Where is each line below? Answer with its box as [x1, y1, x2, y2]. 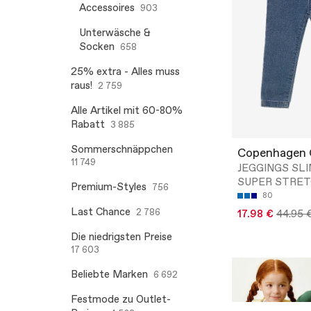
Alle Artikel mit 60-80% [71, 103, 183, 118]
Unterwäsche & [79, 26, 151, 40]
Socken [79, 40, 115, 54]
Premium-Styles [71, 180, 146, 194]
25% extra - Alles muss [71, 65, 180, 79]
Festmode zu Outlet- [71, 292, 171, 307]
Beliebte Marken [71, 267, 148, 282]
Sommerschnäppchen [71, 142, 173, 157]
